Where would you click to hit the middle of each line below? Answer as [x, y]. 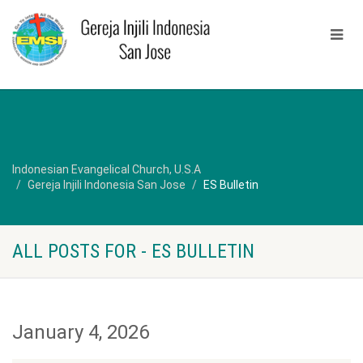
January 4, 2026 [81, 332]
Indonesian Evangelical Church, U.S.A [107, 169]
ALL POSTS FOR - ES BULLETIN [133, 251]
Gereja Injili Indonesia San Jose [107, 185]
